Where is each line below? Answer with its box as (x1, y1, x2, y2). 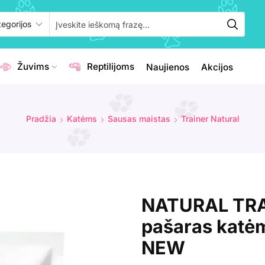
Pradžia (25, 114, 56, 124)
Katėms (66, 114, 97, 124)
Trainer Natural (180, 114, 240, 124)
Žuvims (17, 61, 50, 73)
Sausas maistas (107, 114, 170, 124)
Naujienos (146, 61, 189, 73)
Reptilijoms (86, 61, 134, 73)
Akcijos (201, 61, 233, 73)
